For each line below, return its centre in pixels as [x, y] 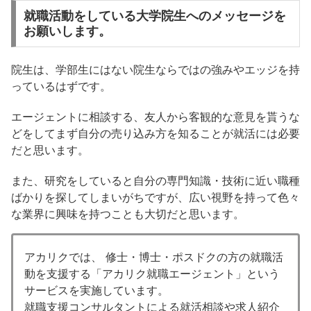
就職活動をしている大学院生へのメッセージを [154, 16]
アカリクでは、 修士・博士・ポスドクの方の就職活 [154, 257]
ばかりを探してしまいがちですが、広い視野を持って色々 [155, 197]
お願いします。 [67, 31]
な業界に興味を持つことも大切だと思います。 [128, 213]
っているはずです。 [61, 86]
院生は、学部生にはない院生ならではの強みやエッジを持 [155, 69]
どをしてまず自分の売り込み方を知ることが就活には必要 [155, 133]
